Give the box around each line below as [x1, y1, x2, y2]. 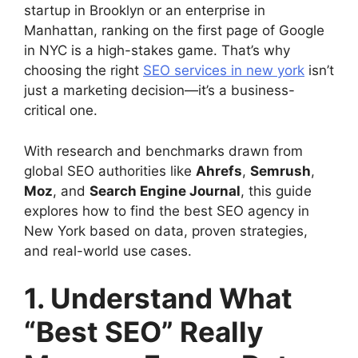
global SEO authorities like [24, 162, 196, 179]
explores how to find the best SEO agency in [24, 202, 309, 219]
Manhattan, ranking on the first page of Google [24, 22, 324, 38]
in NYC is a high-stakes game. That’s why [24, 42, 290, 58]
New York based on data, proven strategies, [24, 222, 308, 239]
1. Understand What [24, 281, 292, 315]
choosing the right [24, 62, 143, 78]
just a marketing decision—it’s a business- [24, 82, 295, 98]
